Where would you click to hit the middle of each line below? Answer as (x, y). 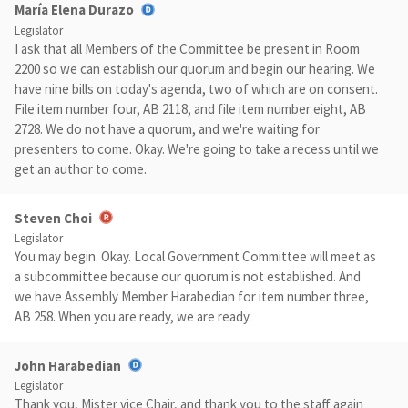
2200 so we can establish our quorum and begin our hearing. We (195, 68)
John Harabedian (68, 365)
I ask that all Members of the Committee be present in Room (187, 48)
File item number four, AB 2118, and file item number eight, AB (190, 108)
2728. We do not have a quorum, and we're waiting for (167, 128)
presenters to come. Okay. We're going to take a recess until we (197, 148)
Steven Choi (53, 218)
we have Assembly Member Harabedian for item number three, (192, 296)
